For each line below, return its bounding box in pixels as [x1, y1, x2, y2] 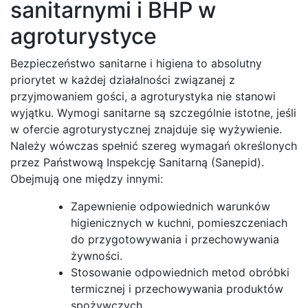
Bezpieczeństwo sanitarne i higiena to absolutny [10, 56, 262, 70]
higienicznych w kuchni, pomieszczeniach [71, 215, 287, 230]
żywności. [71, 248, 122, 263]
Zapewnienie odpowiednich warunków [71, 199, 270, 213]
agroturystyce [10, 22, 157, 49]
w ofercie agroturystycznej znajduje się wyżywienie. [10, 122, 282, 136]
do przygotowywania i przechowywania [71, 232, 279, 246]
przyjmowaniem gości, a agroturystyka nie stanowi [10, 89, 276, 103]
